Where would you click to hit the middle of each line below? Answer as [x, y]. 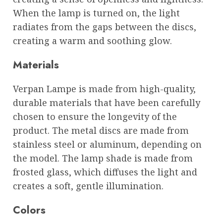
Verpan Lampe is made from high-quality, [104, 88]
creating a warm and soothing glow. [92, 40]
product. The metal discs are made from [101, 130]
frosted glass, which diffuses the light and [105, 172]
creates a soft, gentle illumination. [88, 186]
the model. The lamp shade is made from [103, 158]
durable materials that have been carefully [107, 102]
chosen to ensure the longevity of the [95, 116]
